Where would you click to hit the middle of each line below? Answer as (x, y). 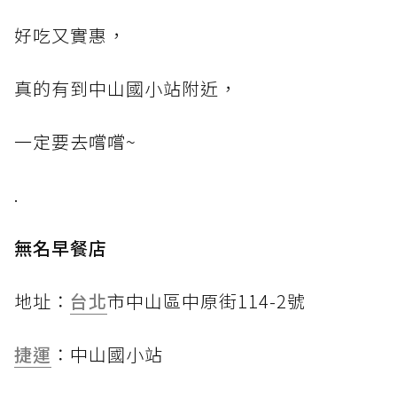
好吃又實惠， (70, 35)
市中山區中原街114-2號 (206, 301)
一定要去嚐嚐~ (75, 142)
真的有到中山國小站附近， (126, 89)
